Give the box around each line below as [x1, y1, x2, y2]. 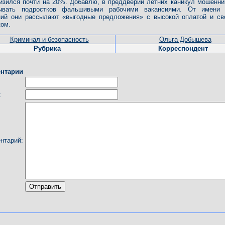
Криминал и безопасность [10, 36, 89, 44]
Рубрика [34, 45, 61, 53]
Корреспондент [158, 45, 208, 53]
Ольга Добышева [159, 36, 211, 44]
